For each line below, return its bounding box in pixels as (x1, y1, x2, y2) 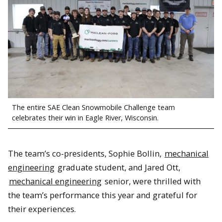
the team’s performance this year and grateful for (8, 189, 197, 201)
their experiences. (8, 203, 78, 215)
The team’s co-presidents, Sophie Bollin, (8, 147, 164, 159)
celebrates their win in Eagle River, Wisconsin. (12, 112, 159, 122)
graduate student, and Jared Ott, (55, 161, 180, 173)
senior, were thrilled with (103, 175, 201, 187)
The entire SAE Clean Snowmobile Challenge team (12, 102, 175, 112)
